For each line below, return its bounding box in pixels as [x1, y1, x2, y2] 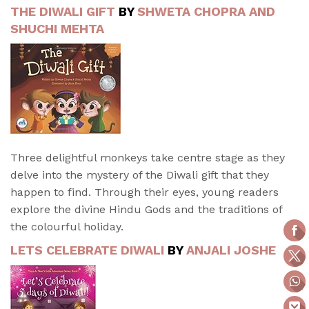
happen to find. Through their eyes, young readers [10, 186, 279, 199]
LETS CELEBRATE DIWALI [10, 243, 168, 258]
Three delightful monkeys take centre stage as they [10, 151, 285, 165]
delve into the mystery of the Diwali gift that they [10, 168, 269, 182]
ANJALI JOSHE [186, 243, 279, 258]
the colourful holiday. [10, 220, 123, 234]
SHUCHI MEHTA [10, 21, 104, 37]
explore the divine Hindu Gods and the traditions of [10, 203, 282, 217]
